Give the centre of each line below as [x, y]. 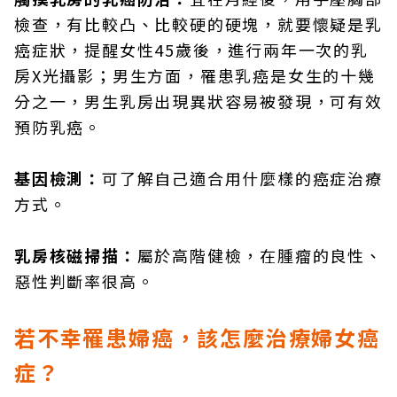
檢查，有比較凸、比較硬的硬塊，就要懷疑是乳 [198, 24]
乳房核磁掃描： [76, 255]
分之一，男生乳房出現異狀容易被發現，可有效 [198, 101]
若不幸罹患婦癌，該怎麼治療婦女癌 [197, 337]
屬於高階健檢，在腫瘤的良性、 [260, 255]
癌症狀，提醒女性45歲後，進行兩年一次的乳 [191, 50]
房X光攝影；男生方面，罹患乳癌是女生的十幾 [195, 75]
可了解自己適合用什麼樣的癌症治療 [242, 178]
